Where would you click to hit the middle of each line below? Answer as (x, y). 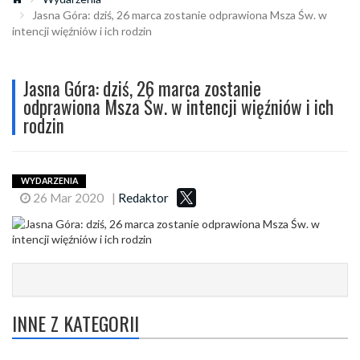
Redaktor (143, 197)
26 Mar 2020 (67, 197)
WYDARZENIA (49, 181)
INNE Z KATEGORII (76, 323)
